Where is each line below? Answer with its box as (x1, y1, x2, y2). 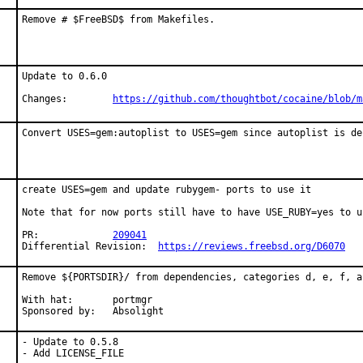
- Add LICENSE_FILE (22, 348, 124, 359)
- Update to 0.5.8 (22, 336, 118, 348)
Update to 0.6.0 (22, 70, 107, 82)
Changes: (67, 93, 113, 105)
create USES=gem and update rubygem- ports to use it (22, 184, 311, 195)
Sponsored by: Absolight (113, 305, 164, 317)
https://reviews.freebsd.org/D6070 (158, 241, 345, 252)
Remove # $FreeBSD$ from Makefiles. (22, 14, 215, 25)
